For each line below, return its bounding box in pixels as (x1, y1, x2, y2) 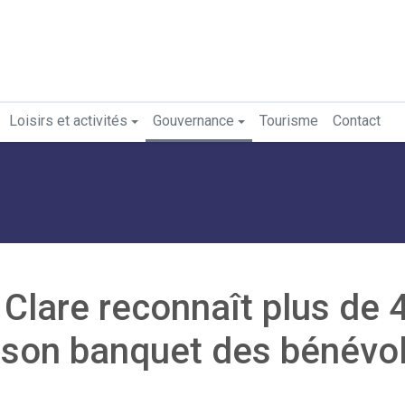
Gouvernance (153, 112, 234, 129)
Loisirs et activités (9, 112, 127, 129)
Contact (333, 112, 381, 129)
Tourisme (259, 112, 318, 129)
